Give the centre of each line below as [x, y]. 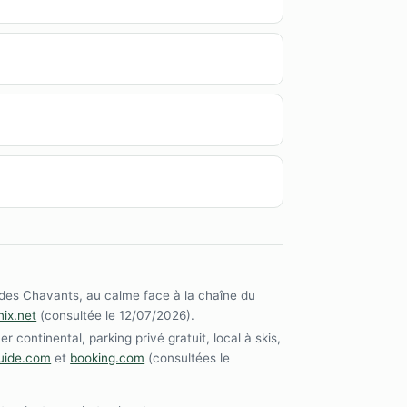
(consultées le [188, 358]
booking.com [108, 358]
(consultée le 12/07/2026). [116, 315]
